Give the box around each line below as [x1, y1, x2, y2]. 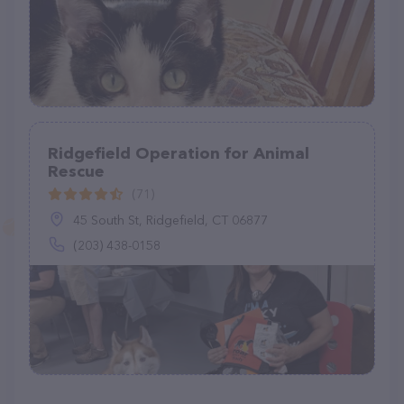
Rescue [48, 161, 105, 181]
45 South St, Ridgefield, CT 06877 [73, 212, 268, 228]
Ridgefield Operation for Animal [48, 143, 309, 163]
